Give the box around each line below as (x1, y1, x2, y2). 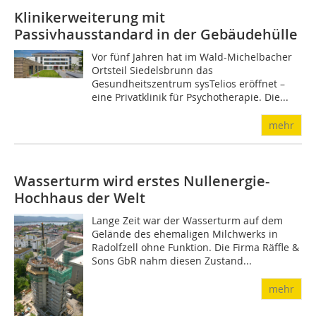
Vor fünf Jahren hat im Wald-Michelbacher (92, 49, 293, 63)
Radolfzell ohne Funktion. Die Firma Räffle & (92, 240, 300, 254)
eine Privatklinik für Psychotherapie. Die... (92, 90, 289, 104)
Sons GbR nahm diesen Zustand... (92, 253, 253, 267)
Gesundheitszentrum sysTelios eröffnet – (92, 76, 286, 90)
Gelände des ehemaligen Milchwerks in (92, 226, 279, 241)
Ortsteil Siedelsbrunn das (92, 63, 214, 77)
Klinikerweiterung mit (14, 7, 165, 27)
